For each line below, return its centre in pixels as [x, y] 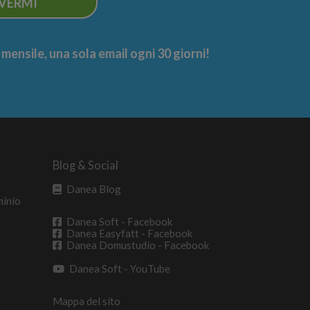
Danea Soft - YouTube [120, 268]
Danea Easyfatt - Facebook [129, 233]
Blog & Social [85, 165]
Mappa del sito [86, 301]
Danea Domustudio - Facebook [138, 245]
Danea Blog [94, 189]
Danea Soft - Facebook [119, 221]
